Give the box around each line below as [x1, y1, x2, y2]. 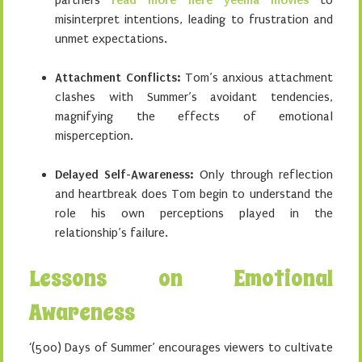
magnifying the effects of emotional [55, 109, 333, 124]
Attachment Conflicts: [55, 70, 180, 85]
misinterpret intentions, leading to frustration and [55, 12, 333, 27]
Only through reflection [193, 167, 333, 182]
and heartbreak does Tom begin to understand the [55, 187, 333, 201]
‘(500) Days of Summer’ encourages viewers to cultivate [29, 340, 333, 355]
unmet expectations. [55, 32, 167, 46]
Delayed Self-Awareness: [55, 167, 194, 182]
